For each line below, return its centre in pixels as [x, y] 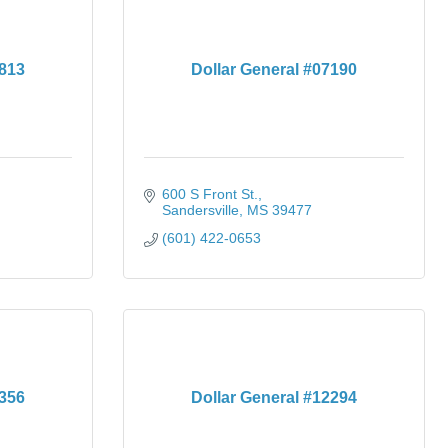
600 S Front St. [209, 194]
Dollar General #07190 [274, 69]
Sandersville [200, 210]
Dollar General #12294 [274, 397]
